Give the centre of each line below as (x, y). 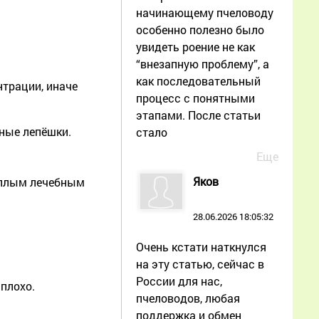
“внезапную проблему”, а (203, 63)
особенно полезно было (200, 29)
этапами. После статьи (198, 115)
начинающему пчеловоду (205, 12)
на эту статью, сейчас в (200, 263)
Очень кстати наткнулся (201, 246)
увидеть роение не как (195, 46)
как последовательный (198, 80)
